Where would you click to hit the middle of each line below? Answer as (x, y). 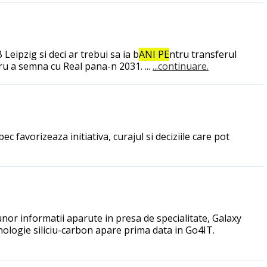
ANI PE (154, 55)
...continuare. (181, 66)
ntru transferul (203, 55)
